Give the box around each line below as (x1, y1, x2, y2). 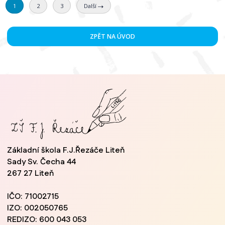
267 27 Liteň (7, 168, 54, 180)
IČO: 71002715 (7, 191, 59, 203)
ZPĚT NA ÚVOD (90, 32, 135, 41)
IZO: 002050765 (7, 202, 68, 214)
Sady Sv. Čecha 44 (7, 156, 76, 168)
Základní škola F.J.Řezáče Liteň (7, 145, 125, 157)
